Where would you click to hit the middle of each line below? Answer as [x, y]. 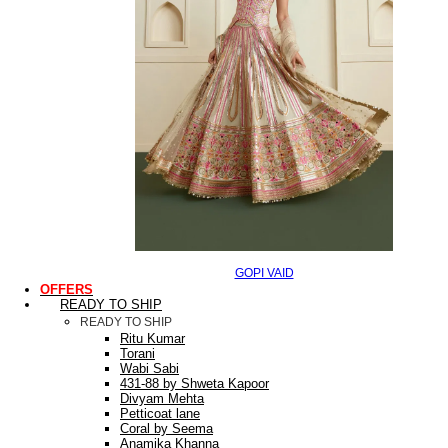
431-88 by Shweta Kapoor [194, 383]
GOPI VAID [264, 272]
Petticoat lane [160, 413]
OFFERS [66, 289]
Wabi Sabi [149, 368]
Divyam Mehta [162, 398]
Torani [137, 353]
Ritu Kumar [152, 338]
